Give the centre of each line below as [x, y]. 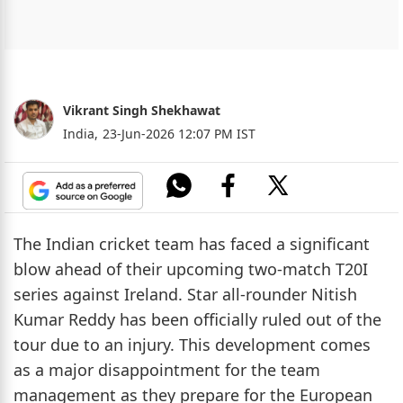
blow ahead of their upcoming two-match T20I [191, 269]
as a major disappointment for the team [167, 369]
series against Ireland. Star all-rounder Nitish [185, 294]
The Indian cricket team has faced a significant [192, 243]
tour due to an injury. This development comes [192, 344]
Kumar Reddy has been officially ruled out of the [197, 319]
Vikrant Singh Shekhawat [142, 110]
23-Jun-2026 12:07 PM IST [179, 133]
